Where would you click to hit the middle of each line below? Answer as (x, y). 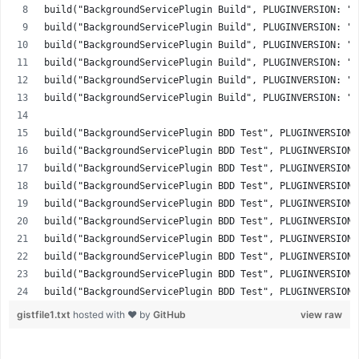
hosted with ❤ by (113, 315)
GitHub (169, 315)
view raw (321, 315)
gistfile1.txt (45, 315)
